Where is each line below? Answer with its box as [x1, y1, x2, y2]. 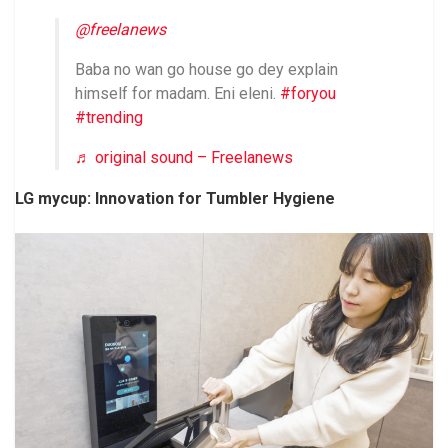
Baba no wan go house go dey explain [75, 59, 338, 79]
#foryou [280, 83, 336, 103]
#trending [75, 107, 143, 127]
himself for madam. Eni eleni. [75, 83, 280, 103]
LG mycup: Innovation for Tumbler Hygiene [15, 188, 335, 208]
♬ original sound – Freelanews [75, 147, 293, 167]
